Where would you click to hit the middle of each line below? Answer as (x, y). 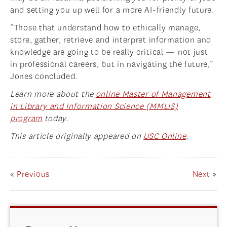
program (26, 119)
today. (55, 119)
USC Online (165, 136)
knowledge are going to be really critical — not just (109, 52)
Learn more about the (53, 94)
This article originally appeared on (77, 136)
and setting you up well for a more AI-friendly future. (112, 10)
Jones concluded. (44, 77)
